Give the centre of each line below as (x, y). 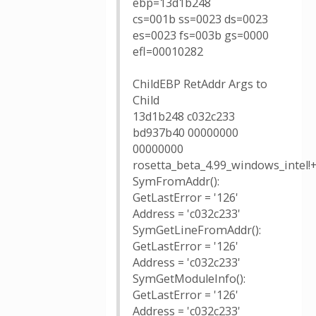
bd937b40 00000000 (186, 133)
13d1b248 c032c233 (184, 116)
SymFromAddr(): (176, 181)
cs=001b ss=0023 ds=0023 (200, 19)
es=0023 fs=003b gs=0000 (201, 35)
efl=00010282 (168, 51)
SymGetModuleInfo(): (189, 279)
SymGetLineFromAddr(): (197, 230)
